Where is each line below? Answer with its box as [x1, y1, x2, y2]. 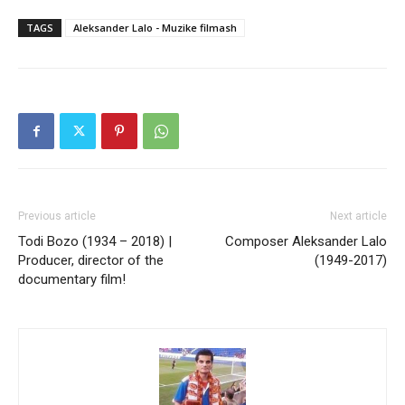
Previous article [18, 210, 96, 223]
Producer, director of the [18, 252, 164, 269]
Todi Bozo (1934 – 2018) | [18, 233, 172, 250]
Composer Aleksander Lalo [225, 233, 387, 250]
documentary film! [18, 271, 126, 288]
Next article [330, 210, 387, 223]
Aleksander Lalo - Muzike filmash [73, 21, 237, 35]
